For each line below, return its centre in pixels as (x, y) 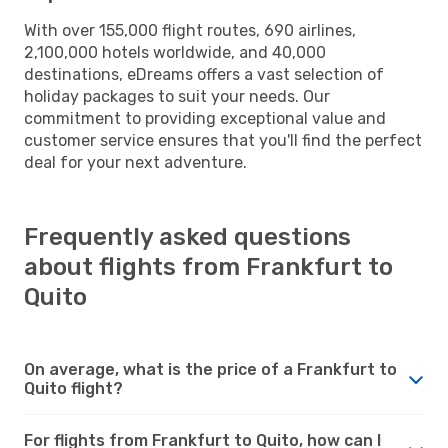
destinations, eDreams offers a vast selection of (204, 74)
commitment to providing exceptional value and (205, 118)
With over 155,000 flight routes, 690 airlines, (190, 30)
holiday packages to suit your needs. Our (177, 96)
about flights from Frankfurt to (208, 266)
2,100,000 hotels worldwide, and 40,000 (175, 52)
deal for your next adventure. (135, 162)
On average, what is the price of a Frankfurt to (210, 369)
